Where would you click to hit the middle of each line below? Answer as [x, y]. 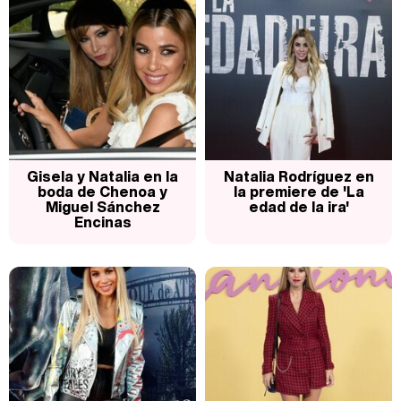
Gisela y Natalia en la [102, 177]
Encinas [102, 222]
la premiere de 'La [299, 192]
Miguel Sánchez [102, 207]
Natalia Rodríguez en [299, 177]
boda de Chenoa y [102, 192]
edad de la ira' [299, 207]
